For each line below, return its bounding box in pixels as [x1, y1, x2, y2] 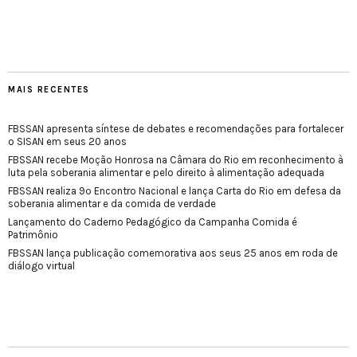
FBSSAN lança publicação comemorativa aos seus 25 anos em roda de [8, 246, 338, 259]
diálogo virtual [8, 259, 75, 272]
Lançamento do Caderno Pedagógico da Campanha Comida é [8, 215, 297, 228]
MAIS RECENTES [8, 84, 90, 95]
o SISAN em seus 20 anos [8, 135, 127, 147]
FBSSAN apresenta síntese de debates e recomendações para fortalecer [8, 122, 343, 135]
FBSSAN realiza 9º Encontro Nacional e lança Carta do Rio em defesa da [8, 184, 341, 197]
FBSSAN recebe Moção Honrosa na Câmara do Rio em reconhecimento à [8, 153, 343, 166]
